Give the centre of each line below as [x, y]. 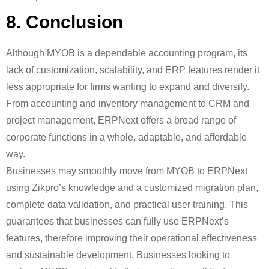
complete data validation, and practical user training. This [127, 204]
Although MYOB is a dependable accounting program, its [127, 53]
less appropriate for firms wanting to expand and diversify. [128, 87]
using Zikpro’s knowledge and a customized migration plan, [132, 188]
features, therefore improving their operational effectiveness [131, 238]
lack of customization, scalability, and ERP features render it [133, 70]
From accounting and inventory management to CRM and [128, 104]
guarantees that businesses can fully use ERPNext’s [117, 221]
